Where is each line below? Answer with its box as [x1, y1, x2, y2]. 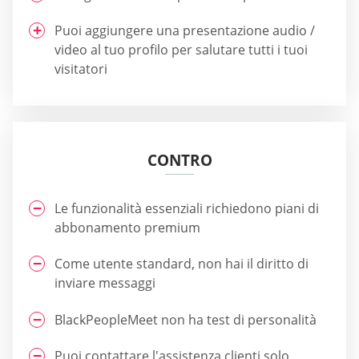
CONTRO [147, 149, 212, 171]
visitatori [54, 59, 107, 78]
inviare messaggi [54, 274, 155, 292]
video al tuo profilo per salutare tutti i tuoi [54, 40, 308, 58]
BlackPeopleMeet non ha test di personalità [54, 310, 317, 329]
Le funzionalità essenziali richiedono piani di [54, 199, 319, 217]
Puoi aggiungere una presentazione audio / [54, 21, 315, 39]
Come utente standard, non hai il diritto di [54, 255, 309, 273]
